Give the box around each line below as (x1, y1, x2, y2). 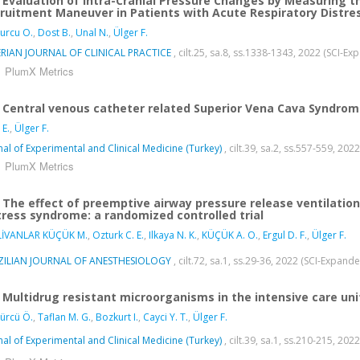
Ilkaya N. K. (149, 227, 197, 242)
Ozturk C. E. (92, 227, 144, 242)
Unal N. (76, 25, 108, 39)
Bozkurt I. (96, 309, 138, 324)
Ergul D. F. (263, 227, 307, 242)
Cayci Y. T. (143, 309, 188, 324)
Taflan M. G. (38, 309, 91, 324)
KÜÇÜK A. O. (202, 227, 258, 242)
